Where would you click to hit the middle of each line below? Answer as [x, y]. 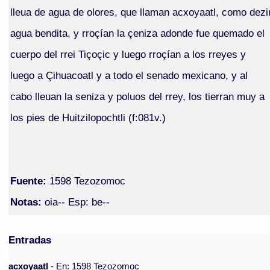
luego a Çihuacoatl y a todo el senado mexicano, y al [129, 75]
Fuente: [28, 181]
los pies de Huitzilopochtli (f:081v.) [88, 117]
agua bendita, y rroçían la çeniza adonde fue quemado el [137, 33]
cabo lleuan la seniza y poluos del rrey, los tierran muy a [137, 96]
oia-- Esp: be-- [75, 202]
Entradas [30, 240]
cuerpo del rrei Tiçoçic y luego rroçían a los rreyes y [128, 54]
